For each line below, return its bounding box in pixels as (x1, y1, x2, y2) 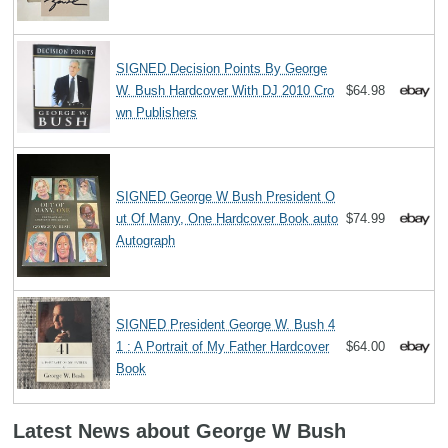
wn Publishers (116, 104, 198, 120)
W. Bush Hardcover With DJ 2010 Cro (116, 82, 335, 98)
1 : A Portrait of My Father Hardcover (116, 338, 330, 354)
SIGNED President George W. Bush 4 (116, 316, 336, 332)
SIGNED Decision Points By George (116, 60, 328, 76)
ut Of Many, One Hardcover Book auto (116, 210, 339, 226)
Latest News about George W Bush (13, 420, 346, 443)
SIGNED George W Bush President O (116, 188, 336, 204)
